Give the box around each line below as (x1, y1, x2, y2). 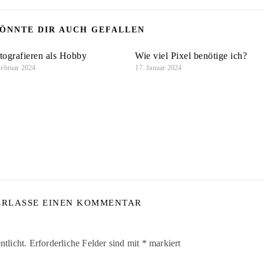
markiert (146, 237, 181, 248)
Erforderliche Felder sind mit (29, 237, 142, 248)
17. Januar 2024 (135, 64, 182, 72)
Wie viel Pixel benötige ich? (135, 51, 247, 61)
